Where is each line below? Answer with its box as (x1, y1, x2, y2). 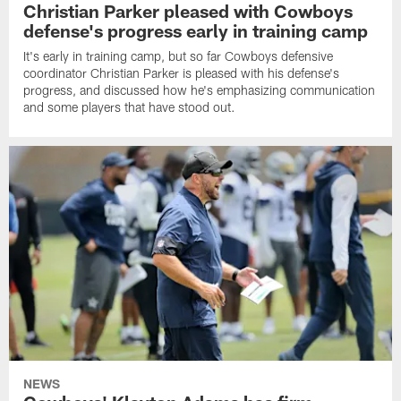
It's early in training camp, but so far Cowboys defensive (23, 47, 334, 64)
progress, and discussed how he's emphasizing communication (23, 81, 376, 98)
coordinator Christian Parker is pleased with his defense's (23, 64, 340, 81)
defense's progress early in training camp (23, 19, 369, 41)
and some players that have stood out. (23, 98, 236, 115)
